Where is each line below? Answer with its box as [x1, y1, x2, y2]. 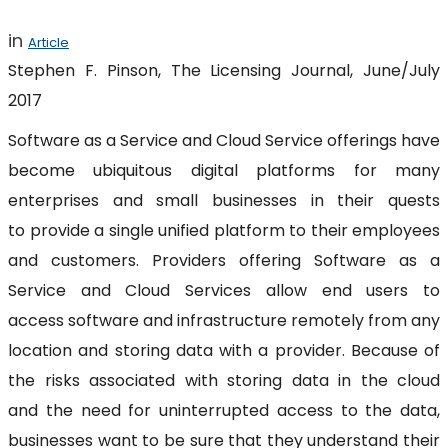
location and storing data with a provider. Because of [8, 338, 440, 362]
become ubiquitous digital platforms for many [8, 158, 440, 182]
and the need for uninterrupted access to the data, [8, 398, 440, 422]
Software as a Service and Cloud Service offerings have [8, 128, 440, 152]
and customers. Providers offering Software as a [8, 248, 440, 272]
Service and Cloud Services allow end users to [8, 278, 440, 302]
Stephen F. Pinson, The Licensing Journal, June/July [8, 58, 440, 82]
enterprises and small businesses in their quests [8, 188, 440, 212]
